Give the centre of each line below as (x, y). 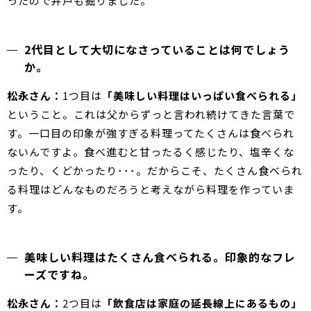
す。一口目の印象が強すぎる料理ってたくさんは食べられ (151, 133)
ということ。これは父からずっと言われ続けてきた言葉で (151, 114)
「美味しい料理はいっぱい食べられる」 (202, 95)
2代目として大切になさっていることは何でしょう (157, 49)
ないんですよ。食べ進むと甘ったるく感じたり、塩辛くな (151, 151)
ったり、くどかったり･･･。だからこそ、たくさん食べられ (155, 170)
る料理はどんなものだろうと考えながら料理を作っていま (151, 189)
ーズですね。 (59, 274)
